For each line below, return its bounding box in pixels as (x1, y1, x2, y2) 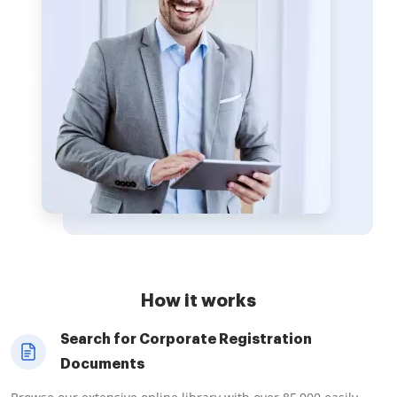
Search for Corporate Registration (60, 332, 312, 346)
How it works (141, 292, 256, 309)
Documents (60, 357, 144, 371)
